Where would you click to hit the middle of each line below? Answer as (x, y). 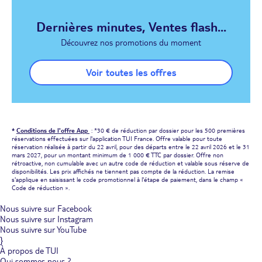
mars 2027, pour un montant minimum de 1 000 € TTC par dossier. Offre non (118, 155)
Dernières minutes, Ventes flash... (131, 26)
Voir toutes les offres (131, 72)
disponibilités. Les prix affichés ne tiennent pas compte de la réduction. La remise (123, 171)
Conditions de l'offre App (53, 130)
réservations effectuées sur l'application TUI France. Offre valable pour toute (117, 138)
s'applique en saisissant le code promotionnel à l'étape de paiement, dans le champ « (127, 179)
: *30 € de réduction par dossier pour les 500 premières (167, 130)
